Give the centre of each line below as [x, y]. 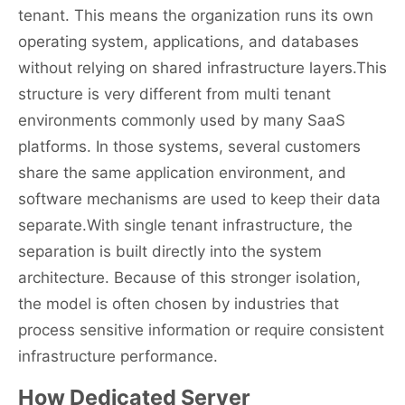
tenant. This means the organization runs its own [196, 16]
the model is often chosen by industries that [179, 304]
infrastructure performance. [118, 357]
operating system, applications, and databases [188, 42]
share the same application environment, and [182, 173]
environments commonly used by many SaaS [182, 121]
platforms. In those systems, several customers [189, 147]
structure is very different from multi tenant [174, 94]
